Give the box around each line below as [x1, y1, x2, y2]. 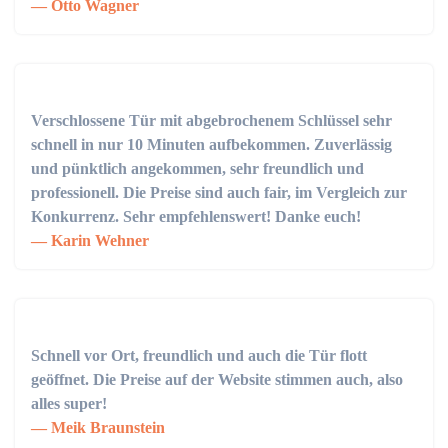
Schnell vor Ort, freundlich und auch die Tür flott [31, 347, 367, 364]
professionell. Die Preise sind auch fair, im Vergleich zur [31, 184, 407, 201]
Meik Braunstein [47, 419, 165, 436]
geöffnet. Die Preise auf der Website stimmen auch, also [31, 371, 403, 388]
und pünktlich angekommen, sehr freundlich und [31, 160, 364, 177]
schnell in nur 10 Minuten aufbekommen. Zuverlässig [31, 136, 392, 153]
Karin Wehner [47, 232, 149, 249]
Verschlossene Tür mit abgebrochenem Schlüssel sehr [31, 112, 392, 129]
